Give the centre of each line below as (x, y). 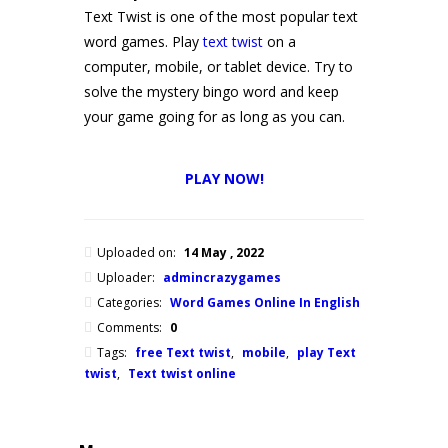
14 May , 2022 (224, 252)
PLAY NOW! (224, 178)
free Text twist (183, 352)
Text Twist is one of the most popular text (221, 16)
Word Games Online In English (265, 302)
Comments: (131, 327)
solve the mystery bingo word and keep (211, 91)
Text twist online (182, 373)
